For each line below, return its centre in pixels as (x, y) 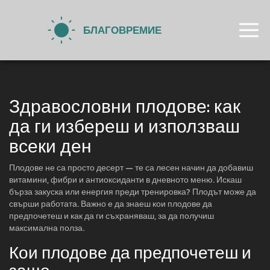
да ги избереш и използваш (124, 126)
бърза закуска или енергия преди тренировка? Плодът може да (133, 192)
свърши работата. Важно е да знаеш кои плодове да (111, 204)
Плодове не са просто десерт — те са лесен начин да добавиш (131, 168)
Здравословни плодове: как (125, 106)
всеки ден (50, 146)
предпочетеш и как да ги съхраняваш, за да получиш (111, 216)
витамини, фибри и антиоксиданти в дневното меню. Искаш (125, 180)
